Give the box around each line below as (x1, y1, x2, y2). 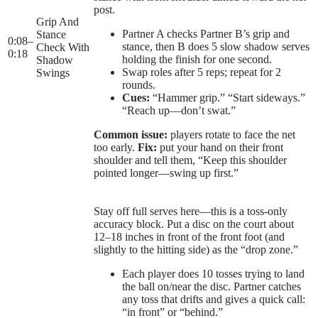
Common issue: (94, 128, 168, 141)
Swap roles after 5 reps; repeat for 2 (122, 66, 281, 79)
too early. (94, 141, 138, 154)
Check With (36, 41, 89, 54)
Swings (36, 67, 70, 79)
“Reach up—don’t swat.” (122, 104, 236, 117)
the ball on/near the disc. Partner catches (122, 280, 301, 293)
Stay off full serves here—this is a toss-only (94, 205, 287, 218)
